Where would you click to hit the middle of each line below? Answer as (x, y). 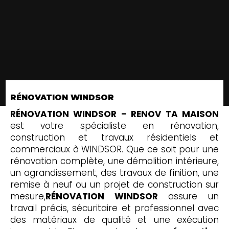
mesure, (28, 196)
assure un (188, 196)
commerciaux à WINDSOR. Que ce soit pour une (114, 149)
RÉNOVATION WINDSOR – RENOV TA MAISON (114, 114)
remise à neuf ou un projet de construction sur (114, 184)
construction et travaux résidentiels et (114, 137)
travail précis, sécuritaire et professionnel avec (114, 208)
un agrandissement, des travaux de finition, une (114, 173)
